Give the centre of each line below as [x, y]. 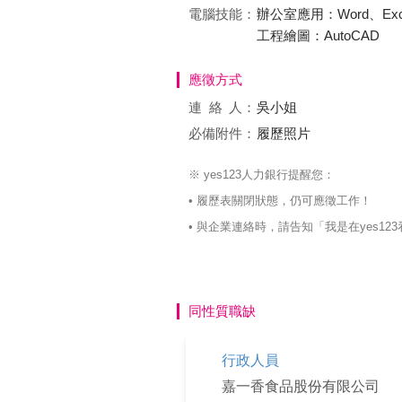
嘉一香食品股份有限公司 [301, 386]
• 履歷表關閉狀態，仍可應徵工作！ [280, 201]
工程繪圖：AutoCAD [318, 35]
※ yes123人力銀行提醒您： [262, 175]
